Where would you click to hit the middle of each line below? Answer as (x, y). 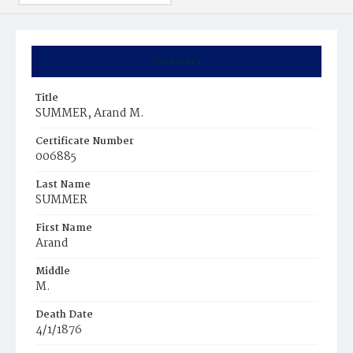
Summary (176, 61)
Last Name (63, 185)
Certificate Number (85, 141)
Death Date (64, 315)
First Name (64, 228)
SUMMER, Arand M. (90, 113)
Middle (53, 271)
